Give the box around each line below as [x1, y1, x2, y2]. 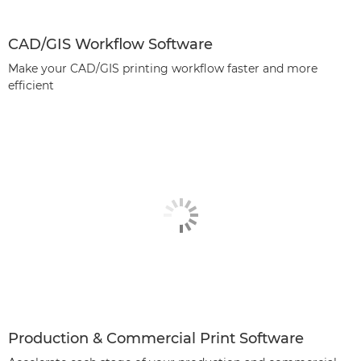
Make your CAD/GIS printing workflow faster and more [8, 60, 317, 76]
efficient [8, 77, 54, 93]
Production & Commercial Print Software [8, 329, 304, 347]
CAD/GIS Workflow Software [8, 35, 213, 53]
